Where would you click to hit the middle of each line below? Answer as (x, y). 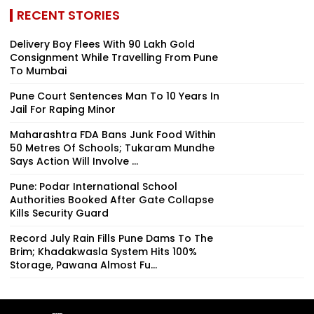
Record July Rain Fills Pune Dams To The (111, 238)
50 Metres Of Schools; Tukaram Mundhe (112, 148)
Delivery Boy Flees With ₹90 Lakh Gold (102, 44)
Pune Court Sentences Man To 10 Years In (115, 96)
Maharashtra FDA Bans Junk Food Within (113, 134)
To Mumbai (38, 70)
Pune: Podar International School (94, 186)
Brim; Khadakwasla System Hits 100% (103, 251)
